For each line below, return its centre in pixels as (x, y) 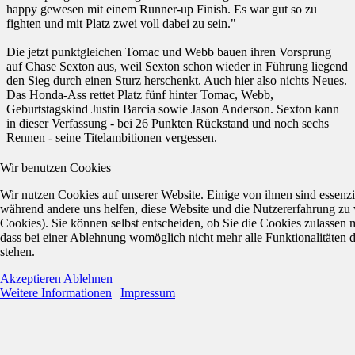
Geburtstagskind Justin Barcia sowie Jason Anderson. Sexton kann (173, 109)
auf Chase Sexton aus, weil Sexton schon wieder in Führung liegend (177, 67)
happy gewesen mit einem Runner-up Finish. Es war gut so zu (162, 10)
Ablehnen (88, 278)
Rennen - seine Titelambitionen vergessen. (112, 138)
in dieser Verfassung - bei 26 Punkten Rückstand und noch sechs (168, 124)
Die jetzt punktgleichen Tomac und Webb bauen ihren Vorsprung (169, 52)
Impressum (148, 292)
